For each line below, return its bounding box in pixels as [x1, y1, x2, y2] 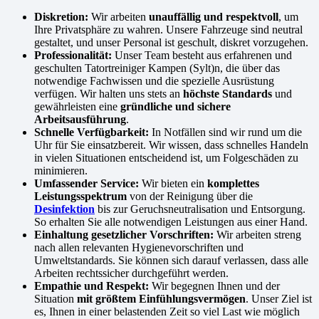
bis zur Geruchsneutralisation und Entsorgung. [95, 203, 305, 216]
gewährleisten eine [34, 100, 120, 113]
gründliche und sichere [120, 100, 231, 113]
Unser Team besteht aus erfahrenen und [112, 49, 292, 62]
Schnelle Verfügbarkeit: [34, 126, 149, 139]
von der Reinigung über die [127, 190, 253, 203]
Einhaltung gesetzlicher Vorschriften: [34, 229, 214, 241]
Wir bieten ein [139, 177, 207, 190]
